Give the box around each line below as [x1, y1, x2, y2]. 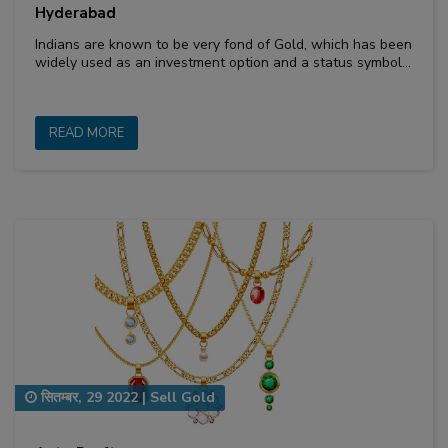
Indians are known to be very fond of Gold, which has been [35, 34, 412, 54]
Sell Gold [150, 388, 215, 408]
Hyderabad [35, 2, 116, 23]
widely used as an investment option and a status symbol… [35, 52, 411, 72]
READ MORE [49, 123, 124, 142]
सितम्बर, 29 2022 [37, 388, 138, 408]
